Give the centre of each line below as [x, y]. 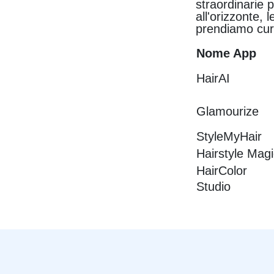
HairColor [222, 171]
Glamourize [228, 112]
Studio [214, 187]
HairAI [213, 79]
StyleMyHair [229, 137]
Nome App [227, 54]
